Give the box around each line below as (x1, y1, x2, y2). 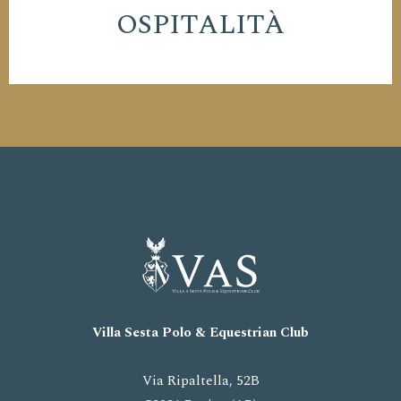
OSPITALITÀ (116, 4, 285, 46)
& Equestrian (195, 322, 280, 344)
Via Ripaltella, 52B (141, 370, 260, 391)
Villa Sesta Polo (92, 322, 195, 344)
